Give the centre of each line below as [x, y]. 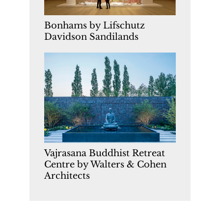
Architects [67, 176]
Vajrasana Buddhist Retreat [105, 153]
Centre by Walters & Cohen [105, 165]
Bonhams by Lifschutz [95, 25]
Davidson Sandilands [91, 37]
